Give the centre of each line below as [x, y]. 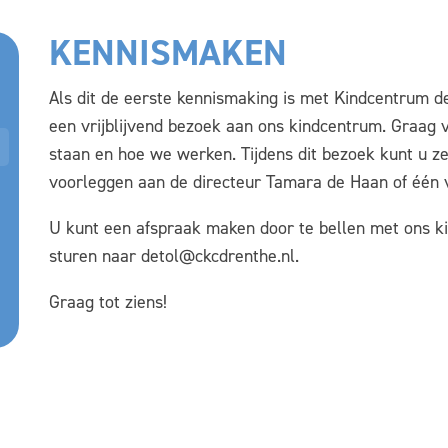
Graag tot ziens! [108, 302]
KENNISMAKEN [168, 53]
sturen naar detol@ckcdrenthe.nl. [176, 256]
